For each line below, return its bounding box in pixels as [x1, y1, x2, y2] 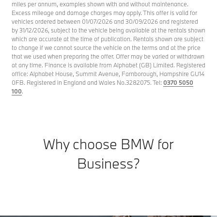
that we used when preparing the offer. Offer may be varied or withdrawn [12, 52, 204, 60]
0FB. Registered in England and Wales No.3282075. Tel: [12, 78, 163, 86]
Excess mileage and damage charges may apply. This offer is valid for [12, 8, 197, 16]
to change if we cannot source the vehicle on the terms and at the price [12, 43, 201, 51]
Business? [77, 154, 140, 172]
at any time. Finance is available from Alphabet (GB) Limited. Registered [12, 61, 205, 69]
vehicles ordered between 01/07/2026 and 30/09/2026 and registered [12, 17, 198, 25]
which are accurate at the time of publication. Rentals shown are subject [12, 34, 203, 43]
